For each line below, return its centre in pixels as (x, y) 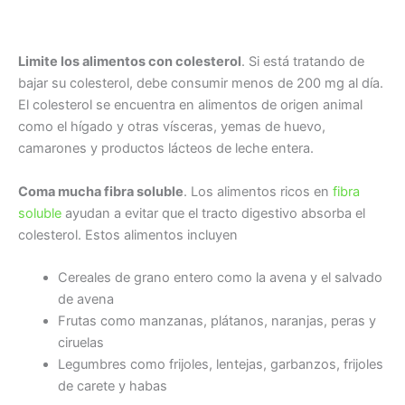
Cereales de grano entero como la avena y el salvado (220, 277)
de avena (85, 299)
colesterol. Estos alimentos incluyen (128, 235)
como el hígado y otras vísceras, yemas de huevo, (172, 127)
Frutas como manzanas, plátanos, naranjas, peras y (217, 320)
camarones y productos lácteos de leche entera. (166, 149)
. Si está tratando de (303, 62)
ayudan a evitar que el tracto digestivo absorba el (213, 213)
